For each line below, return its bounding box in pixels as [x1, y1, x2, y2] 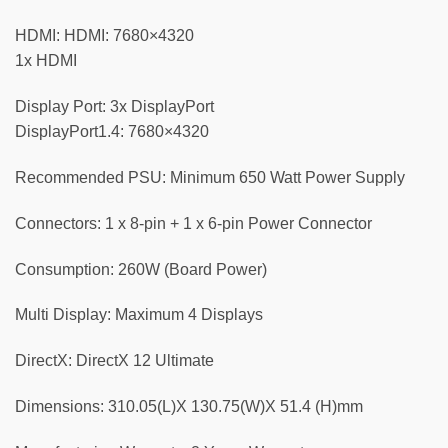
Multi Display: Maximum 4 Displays [15, 306, 263, 324]
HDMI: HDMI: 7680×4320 [15, 27, 194, 45]
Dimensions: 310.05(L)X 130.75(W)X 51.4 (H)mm [15, 397, 363, 415]
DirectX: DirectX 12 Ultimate [15, 352, 214, 370]
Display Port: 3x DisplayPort [15, 98, 214, 116]
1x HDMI [15, 52, 77, 70]
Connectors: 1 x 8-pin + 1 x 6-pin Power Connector [15, 214, 372, 232]
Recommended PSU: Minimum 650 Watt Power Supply [15, 168, 405, 186]
